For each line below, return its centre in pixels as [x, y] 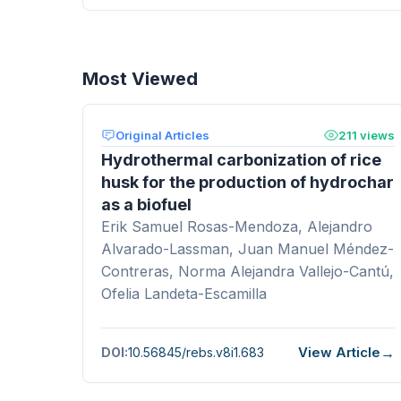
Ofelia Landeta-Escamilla [184, 293]
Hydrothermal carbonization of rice [241, 159]
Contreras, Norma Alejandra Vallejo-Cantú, [247, 271]
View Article [339, 353]
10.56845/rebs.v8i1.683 [196, 353]
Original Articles [162, 135]
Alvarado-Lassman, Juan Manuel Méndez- [247, 248]
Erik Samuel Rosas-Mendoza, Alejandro [237, 226]
